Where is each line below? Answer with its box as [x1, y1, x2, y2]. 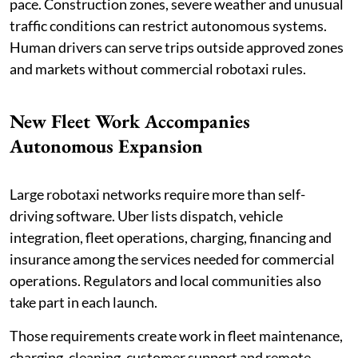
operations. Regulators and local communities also [10, 272, 321, 290]
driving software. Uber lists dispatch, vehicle [10, 207, 283, 225]
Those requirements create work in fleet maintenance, [10, 327, 343, 345]
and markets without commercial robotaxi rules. [10, 60, 306, 78]
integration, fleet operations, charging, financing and [10, 229, 332, 247]
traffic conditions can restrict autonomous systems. [10, 17, 327, 35]
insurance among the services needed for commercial [10, 250, 335, 268]
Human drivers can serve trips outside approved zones [10, 38, 344, 57]
